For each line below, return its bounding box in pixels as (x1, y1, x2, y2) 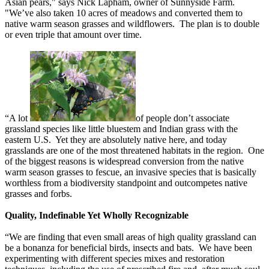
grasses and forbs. (5, 189, 72, 199)
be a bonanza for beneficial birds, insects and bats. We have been (5, 243, 252, 253)
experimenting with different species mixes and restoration (5, 253, 225, 264)
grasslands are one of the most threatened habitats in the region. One (5, 145, 264, 156)
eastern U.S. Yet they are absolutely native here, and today (5, 134, 227, 145)
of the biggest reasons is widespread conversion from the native (5, 156, 244, 167)
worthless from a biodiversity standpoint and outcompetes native (5, 178, 247, 189)
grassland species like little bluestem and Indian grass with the (5, 124, 238, 134)
